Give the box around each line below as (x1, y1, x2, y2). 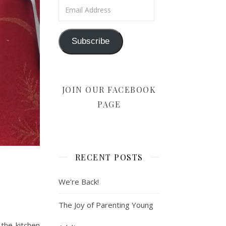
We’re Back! (59, 176, 99, 187)
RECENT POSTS (75, 151, 143, 162)
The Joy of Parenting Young (59, 199, 153, 210)
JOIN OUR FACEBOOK (62, 84, 156, 95)
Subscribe (72, 36, 110, 46)
